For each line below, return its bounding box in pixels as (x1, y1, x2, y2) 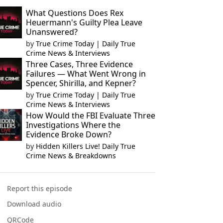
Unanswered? (25, 26, 78, 37)
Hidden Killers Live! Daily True (35, 141, 135, 151)
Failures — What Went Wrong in (25, 68, 146, 79)
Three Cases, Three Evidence (25, 59, 133, 70)
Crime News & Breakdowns (25, 151, 116, 160)
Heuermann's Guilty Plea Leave (25, 17, 142, 28)
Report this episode (7, 184, 73, 194)
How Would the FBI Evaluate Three (25, 110, 155, 121)
